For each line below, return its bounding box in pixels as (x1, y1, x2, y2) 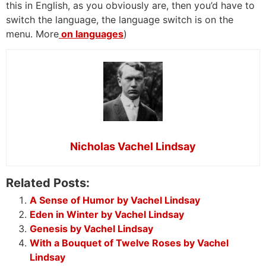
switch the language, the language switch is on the (6, 13, 233, 26)
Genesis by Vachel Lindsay (30, 223, 153, 235)
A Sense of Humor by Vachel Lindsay (30, 194, 200, 207)
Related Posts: (6, 176, 90, 191)
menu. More (6, 27, 59, 40)
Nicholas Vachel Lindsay (70, 140, 196, 153)
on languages (59, 27, 123, 40)
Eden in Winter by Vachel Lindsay (30, 208, 184, 221)
